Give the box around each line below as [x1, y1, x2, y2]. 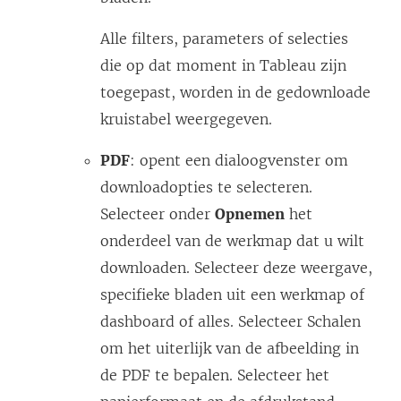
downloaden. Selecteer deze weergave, [100, 259, 372, 277]
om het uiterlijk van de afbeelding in [100, 339, 359, 358]
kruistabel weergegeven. [100, 110, 272, 129]
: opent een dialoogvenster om [130, 151, 348, 170]
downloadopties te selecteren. [100, 178, 312, 197]
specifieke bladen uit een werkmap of [100, 286, 364, 304]
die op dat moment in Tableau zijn [100, 56, 346, 75]
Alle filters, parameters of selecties [100, 30, 348, 48]
